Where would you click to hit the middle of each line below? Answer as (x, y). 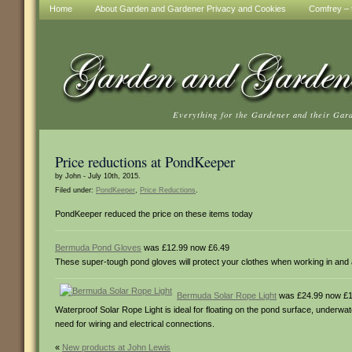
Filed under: (75, 190)
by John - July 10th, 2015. (98, 176)
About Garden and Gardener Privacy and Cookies (191, 9)
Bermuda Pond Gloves (98, 247)
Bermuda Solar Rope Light (227, 295)
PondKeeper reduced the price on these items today (154, 214)
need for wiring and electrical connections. (135, 324)
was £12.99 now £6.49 (185, 247)
